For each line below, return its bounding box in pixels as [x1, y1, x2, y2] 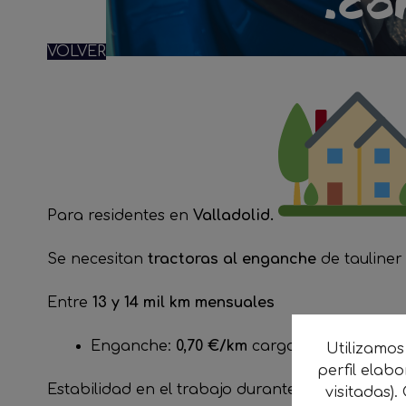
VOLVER [47, 43, 106, 60]
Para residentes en [47, 208, 193, 224]
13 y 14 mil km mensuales [92, 295, 275, 311]
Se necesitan [47, 251, 148, 267]
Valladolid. [193, 208, 278, 224]
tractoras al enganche [148, 251, 316, 267]
